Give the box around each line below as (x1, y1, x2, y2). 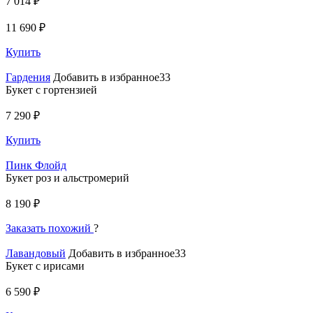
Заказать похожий (6, 222, 91, 235)
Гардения (6, 71, 50, 84)
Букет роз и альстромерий (6, 172, 129, 184)
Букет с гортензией (6, 84, 97, 96)
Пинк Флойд (6, 159, 66, 172)
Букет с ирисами (6, 260, 85, 272)
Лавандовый (6, 247, 66, 260)
